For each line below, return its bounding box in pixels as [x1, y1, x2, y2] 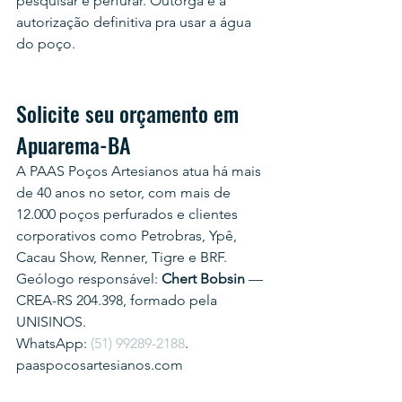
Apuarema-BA [16, 128, 131, 161]
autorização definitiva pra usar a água [16, 13, 255, 31]
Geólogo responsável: [16, 270, 162, 287]
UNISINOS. [16, 313, 86, 330]
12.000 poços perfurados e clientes [16, 205, 241, 223]
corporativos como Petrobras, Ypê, [16, 227, 240, 244]
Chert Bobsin [162, 270, 245, 287]
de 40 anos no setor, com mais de [16, 184, 234, 201]
